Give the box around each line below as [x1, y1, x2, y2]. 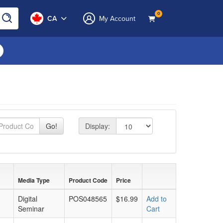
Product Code [69, 176, 108, 185]
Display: [85, 121, 111, 131]
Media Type [18, 176, 50, 185]
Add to [146, 194, 167, 204]
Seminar [18, 204, 44, 214]
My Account [99, 13, 135, 24]
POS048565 [69, 194, 107, 204]
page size [116, 117, 149, 127]
